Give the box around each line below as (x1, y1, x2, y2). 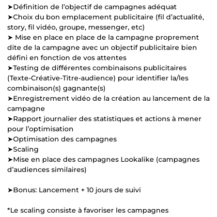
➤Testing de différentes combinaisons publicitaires (7, 63, 186, 72)
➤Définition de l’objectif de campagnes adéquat (7, 2, 177, 11)
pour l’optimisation (7, 124, 74, 133)
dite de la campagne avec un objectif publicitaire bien (7, 43, 197, 52)
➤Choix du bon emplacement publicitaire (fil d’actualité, (7, 12, 204, 21)
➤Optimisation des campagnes (7, 134, 117, 143)
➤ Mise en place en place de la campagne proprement (7, 32, 199, 42)
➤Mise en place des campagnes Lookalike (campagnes (7, 155, 200, 164)
